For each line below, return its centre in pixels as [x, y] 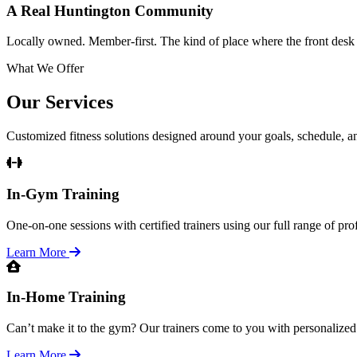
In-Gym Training [63, 194]
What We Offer [45, 69]
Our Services [60, 102]
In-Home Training [66, 297]
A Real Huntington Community [110, 10]
